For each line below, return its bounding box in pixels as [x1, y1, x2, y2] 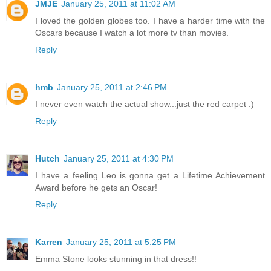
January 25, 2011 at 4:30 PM [64, 153, 174, 163]
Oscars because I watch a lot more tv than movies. [35, 27, 229, 38]
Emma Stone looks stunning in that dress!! [35, 253, 197, 264]
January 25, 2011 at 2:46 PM [57, 82, 167, 92]
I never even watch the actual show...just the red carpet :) [35, 99, 254, 109]
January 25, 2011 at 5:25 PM [66, 237, 176, 247]
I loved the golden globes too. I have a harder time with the [35, 15, 265, 25]
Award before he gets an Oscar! [35, 182, 157, 192]
